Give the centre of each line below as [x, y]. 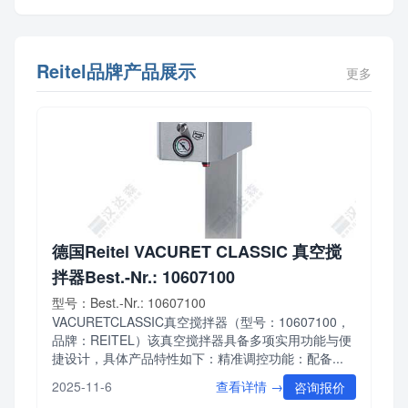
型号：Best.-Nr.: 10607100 [129, 302]
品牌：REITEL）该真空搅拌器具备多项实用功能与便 [202, 339]
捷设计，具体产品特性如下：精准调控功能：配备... [198, 357]
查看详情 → [250, 386]
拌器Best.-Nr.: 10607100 [143, 276]
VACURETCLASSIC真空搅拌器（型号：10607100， [201, 321]
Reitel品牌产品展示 [116, 70]
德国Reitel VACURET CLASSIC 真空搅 [197, 251]
